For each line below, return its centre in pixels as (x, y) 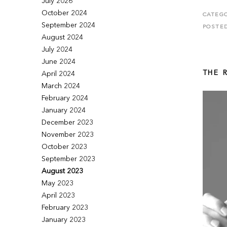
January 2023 (64, 220)
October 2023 (65, 147)
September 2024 (69, 25)
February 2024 (65, 98)
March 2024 (61, 86)
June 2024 (59, 62)
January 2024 (64, 110)
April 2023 (59, 196)
